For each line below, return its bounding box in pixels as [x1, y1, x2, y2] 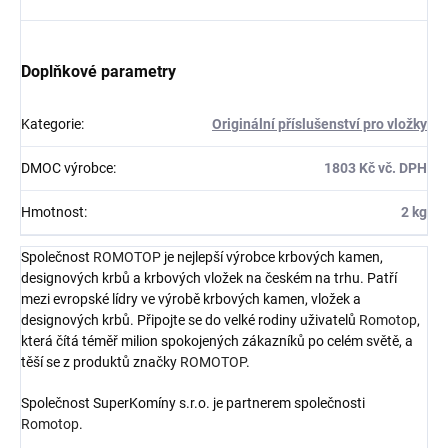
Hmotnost [21, 204, 84, 221]
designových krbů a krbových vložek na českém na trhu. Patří [21, 270, 397, 287]
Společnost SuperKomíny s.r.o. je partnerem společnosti [21, 395, 365, 412]
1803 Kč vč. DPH [324, 160, 427, 177]
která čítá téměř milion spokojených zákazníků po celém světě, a [21, 333, 413, 350]
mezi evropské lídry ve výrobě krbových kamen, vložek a [21, 291, 361, 308]
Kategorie [21, 116, 81, 133]
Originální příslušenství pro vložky [212, 116, 427, 133]
